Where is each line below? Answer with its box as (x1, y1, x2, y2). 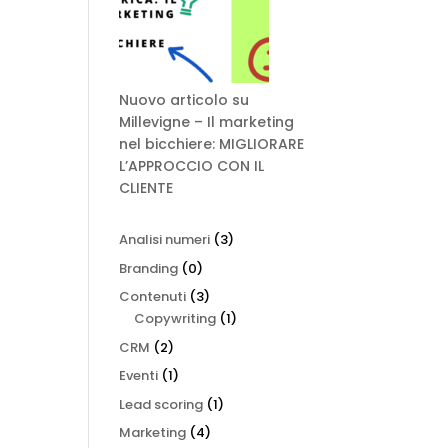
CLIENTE (119, 178, 174, 198)
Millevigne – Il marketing (119, 112, 295, 132)
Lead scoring (119, 394, 204, 414)
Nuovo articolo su (119, 90, 250, 110)
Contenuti (119, 287, 187, 306)
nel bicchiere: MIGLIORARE (119, 134, 305, 154)
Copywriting (134, 309, 217, 328)
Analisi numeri (119, 230, 211, 249)
